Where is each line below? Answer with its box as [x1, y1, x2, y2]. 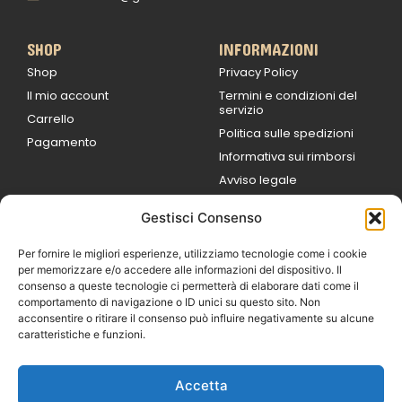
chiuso [283, 320, 322, 338]
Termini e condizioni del [219, 86, 357, 104]
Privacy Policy [219, 63, 298, 81]
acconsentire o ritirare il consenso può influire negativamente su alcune [18, 311, 374, 325]
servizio [219, 100, 264, 118]
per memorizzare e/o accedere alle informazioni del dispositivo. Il [18, 263, 342, 276]
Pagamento [27, 133, 97, 151]
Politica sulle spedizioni [219, 124, 354, 142]
